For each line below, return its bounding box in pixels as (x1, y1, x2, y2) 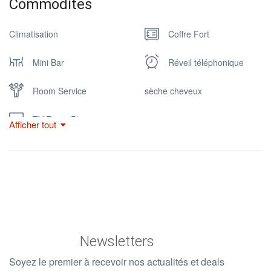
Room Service (33, 85, 87, 97)
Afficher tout (9, 118, 56, 131)
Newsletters (79, 233, 154, 250)
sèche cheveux (145, 85, 202, 97)
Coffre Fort (168, 28, 209, 40)
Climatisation (9, 28, 58, 40)
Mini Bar (33, 56, 64, 68)
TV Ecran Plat (33, 113, 85, 125)
